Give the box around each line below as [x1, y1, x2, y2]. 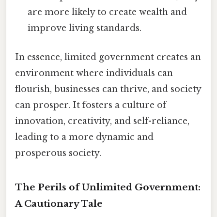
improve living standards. [28, 23, 142, 34]
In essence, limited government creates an [15, 51, 201, 62]
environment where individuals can [15, 67, 173, 78]
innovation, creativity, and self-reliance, [15, 115, 189, 126]
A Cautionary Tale [15, 198, 103, 209]
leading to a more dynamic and [15, 131, 154, 142]
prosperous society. [15, 147, 101, 158]
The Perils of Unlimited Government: [15, 181, 201, 193]
